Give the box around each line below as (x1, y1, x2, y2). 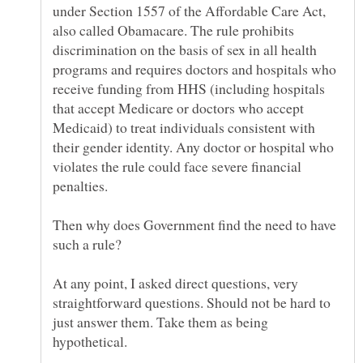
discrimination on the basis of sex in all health (53, 40, 317, 60)
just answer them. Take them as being (53, 312, 268, 332)
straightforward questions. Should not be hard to (53, 293, 331, 313)
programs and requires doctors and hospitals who (53, 59, 336, 79)
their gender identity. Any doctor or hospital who (53, 137, 334, 157)
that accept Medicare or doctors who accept (53, 98, 304, 118)
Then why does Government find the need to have (53, 215, 336, 235)
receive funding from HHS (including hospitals (53, 79, 325, 99)
